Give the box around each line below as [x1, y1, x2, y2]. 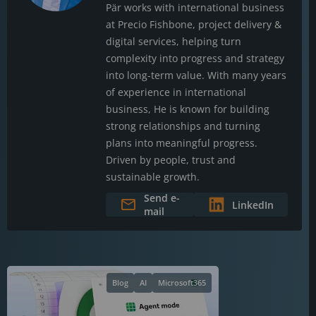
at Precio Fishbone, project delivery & [106, 18, 281, 31]
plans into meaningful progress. [106, 136, 257, 150]
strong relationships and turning [106, 119, 260, 133]
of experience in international [106, 85, 246, 99]
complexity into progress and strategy [106, 51, 284, 65]
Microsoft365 [158, 277, 206, 288]
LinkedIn [232, 197, 274, 212]
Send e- [144, 191, 180, 205]
